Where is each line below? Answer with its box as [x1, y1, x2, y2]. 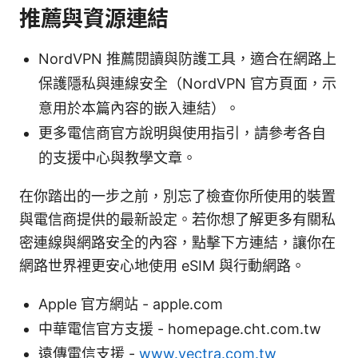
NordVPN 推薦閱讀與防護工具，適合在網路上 [38, 50, 336, 67]
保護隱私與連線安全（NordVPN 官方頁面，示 [38, 74, 336, 92]
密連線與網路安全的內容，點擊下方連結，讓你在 [19, 233, 336, 251]
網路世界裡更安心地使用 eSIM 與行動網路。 [19, 257, 305, 274]
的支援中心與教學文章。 [38, 149, 197, 166]
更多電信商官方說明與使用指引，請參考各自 [38, 124, 326, 141]
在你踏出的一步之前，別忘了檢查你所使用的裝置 [19, 187, 336, 205]
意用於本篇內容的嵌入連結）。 [38, 99, 240, 117]
